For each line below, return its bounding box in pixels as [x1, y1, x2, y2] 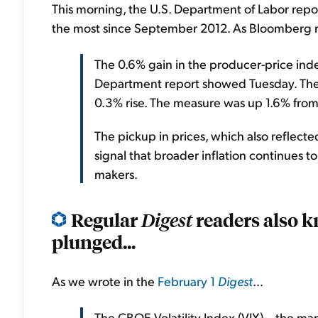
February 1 [158, 273, 218, 289]
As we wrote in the [52, 273, 158, 289]
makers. [94, 165, 138, 182]
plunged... [52, 229, 136, 253]
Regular [71, 207, 141, 231]
